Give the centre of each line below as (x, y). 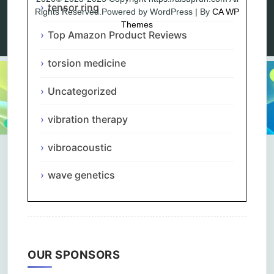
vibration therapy (88, 119)
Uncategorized (82, 91)
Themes (137, 25)
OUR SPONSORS (74, 254)
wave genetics (81, 175)
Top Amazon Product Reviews (117, 35)
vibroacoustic (80, 147)
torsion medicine (87, 63)
